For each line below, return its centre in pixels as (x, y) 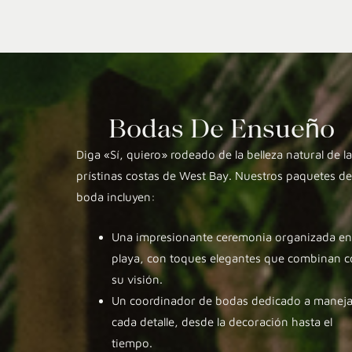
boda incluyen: (116, 196)
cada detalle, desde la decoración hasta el (222, 321)
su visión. (137, 279)
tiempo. (132, 343)
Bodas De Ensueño (221, 128)
